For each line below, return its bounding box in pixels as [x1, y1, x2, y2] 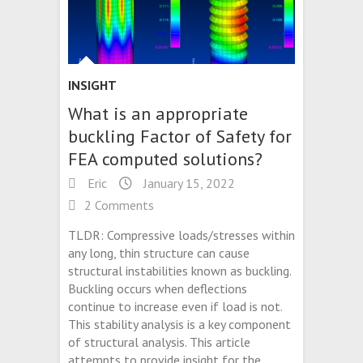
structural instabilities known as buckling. [68, 262, 291, 279]
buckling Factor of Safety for [68, 124, 292, 147]
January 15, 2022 [140, 174, 235, 191]
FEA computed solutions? [68, 147, 263, 170]
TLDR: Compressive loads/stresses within [68, 226, 295, 243]
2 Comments [84, 196, 154, 213]
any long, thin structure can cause [68, 244, 250, 261]
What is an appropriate [68, 101, 248, 125]
